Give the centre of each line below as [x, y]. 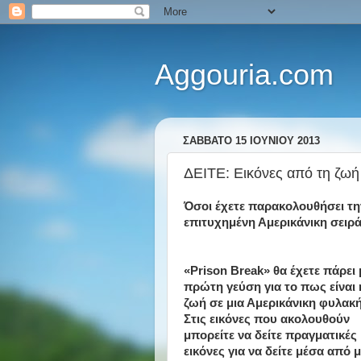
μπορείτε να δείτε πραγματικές [270, 335]
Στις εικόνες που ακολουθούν [267, 319]
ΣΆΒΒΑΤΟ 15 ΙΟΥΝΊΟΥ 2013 [251, 141]
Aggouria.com [244, 75]
